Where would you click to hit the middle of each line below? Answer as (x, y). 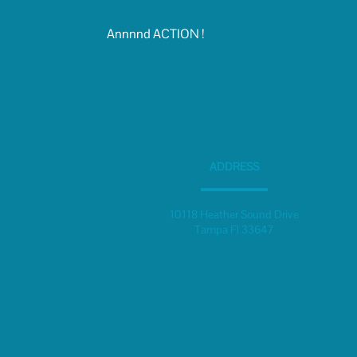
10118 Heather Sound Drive (234, 214)
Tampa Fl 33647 (234, 229)
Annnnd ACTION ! (155, 34)
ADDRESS (234, 167)
